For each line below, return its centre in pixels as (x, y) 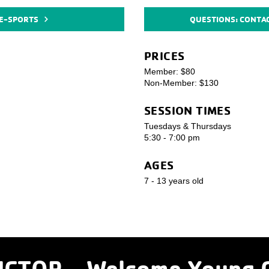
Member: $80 (170, 71)
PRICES (165, 56)
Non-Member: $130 (181, 83)
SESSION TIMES (188, 110)
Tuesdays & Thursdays (188, 126)
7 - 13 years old (174, 181)
